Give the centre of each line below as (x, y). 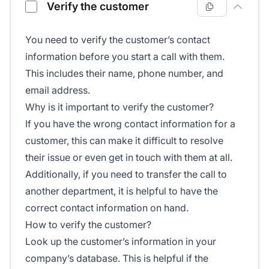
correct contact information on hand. (107, 208)
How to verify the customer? (88, 225)
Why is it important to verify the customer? (119, 107)
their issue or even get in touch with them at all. (129, 158)
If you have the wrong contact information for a (130, 124)
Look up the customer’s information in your (121, 242)
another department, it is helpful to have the (122, 191)
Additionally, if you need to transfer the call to (126, 174)
